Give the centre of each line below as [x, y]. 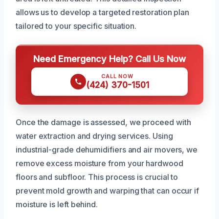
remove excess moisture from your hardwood [99, 163]
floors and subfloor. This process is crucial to [97, 177]
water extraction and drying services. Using [94, 136]
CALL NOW [117, 76]
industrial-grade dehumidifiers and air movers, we [107, 149]
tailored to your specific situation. [76, 26]
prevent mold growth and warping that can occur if [108, 190]
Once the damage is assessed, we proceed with [103, 122]
